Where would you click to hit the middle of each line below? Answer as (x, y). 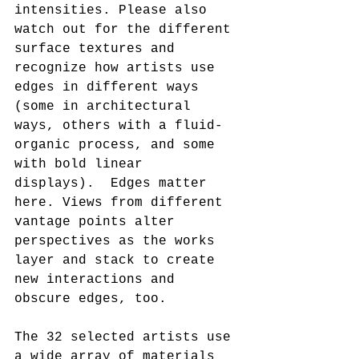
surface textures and (99, 49)
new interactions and (99, 280)
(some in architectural (107, 107)
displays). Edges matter (115, 184)
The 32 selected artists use (127, 338)
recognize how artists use (119, 69)
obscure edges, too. (91, 299)
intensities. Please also (115, 11)
